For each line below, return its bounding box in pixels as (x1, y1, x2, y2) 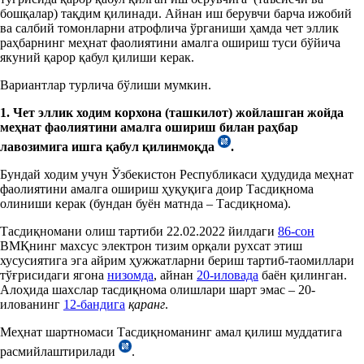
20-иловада (197, 267, 258, 282)
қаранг (128, 297, 165, 311)
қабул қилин (106, 139, 179, 154)
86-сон (278, 223, 314, 238)
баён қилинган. (258, 267, 347, 282)
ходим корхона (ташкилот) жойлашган (76, 105, 307, 119)
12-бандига (63, 297, 125, 311)
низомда (107, 267, 154, 282)
